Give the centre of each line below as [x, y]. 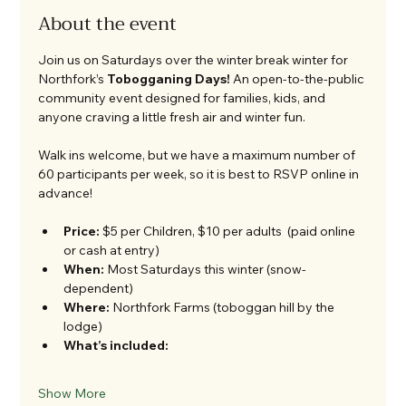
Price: [82, 232]
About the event [108, 24]
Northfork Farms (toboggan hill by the [224, 308]
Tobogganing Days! [169, 79]
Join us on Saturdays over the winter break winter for [195, 60]
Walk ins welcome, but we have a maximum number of [198, 155]
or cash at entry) [112, 251]
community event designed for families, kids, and [184, 98]
